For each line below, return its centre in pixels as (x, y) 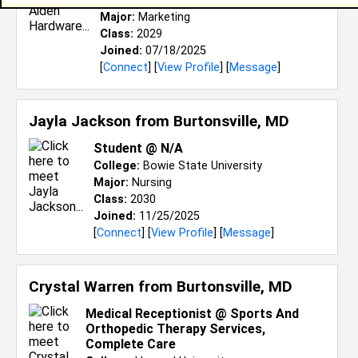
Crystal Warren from (103, 286)
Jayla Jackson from (101, 121)
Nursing (150, 183)
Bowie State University (201, 166)
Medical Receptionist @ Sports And (192, 314)
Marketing (163, 17)
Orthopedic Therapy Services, (175, 329)
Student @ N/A (138, 148)
